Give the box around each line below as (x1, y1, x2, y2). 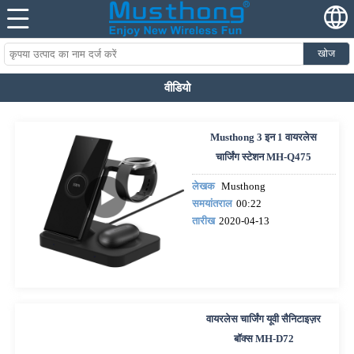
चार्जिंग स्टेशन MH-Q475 (216, 152, 312, 164)
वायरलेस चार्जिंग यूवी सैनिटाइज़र (206, 313, 322, 325)
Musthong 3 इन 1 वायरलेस (210, 132, 318, 144)
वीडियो (164, 81, 190, 95)
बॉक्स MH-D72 (233, 333, 294, 345)
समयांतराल (191, 198, 232, 209)
